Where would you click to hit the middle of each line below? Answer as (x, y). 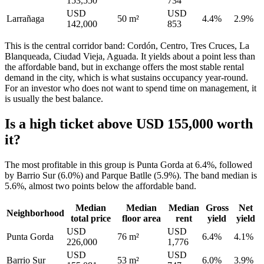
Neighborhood (35, 213)
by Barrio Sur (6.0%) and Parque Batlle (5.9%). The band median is (131, 176)
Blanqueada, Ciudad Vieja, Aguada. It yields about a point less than (130, 57)
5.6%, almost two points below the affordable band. (100, 186)
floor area (141, 219)
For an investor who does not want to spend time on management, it (131, 88)
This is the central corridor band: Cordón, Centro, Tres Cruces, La (127, 46)
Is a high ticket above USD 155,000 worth (129, 124)
